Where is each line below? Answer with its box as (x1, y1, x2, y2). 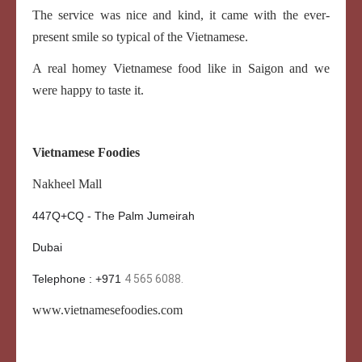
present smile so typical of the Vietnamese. (32, 29, 251, 44)
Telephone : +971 (32, 271, 124, 285)
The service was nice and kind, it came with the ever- (32, 7, 330, 22)
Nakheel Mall (32, 176, 102, 191)
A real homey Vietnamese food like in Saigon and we (32, 61, 330, 75)
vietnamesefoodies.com (64, 302, 183, 317)
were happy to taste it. (32, 82, 144, 97)
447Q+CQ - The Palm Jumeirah (32, 208, 198, 222)
